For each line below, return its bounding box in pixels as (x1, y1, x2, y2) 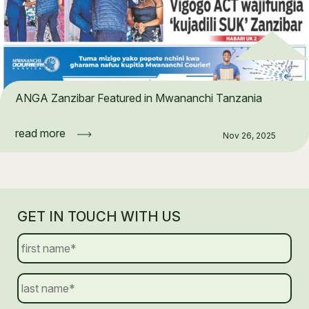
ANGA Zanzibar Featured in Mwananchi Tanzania (15, 90, 262, 105)
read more (15, 126, 66, 140)
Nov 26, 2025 (223, 130, 276, 141)
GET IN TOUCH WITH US (17, 208, 181, 225)
